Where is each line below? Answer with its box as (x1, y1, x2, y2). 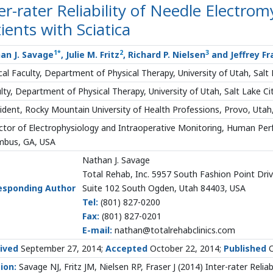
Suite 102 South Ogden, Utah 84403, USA (82, 182, 246, 194)
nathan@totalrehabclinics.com (112, 224, 235, 236)
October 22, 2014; (147, 243, 224, 254)
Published (224, 243, 266, 254)
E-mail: (82, 224, 112, 236)
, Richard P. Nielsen (123, 49, 205, 60)
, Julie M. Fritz (61, 49, 119, 60)
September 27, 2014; (18, 243, 105, 254)
